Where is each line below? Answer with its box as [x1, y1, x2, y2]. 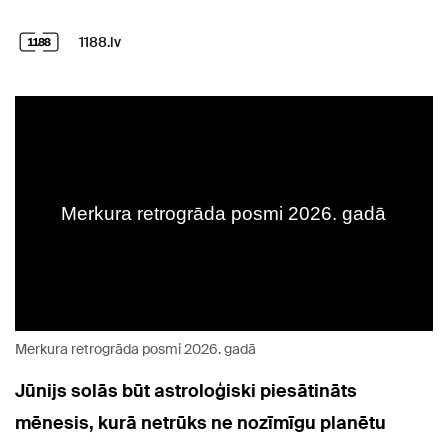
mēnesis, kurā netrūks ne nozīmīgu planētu [15, 411, 386, 436]
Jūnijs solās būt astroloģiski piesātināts [15, 379, 357, 404]
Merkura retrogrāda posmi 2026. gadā [15, 340, 256, 359]
